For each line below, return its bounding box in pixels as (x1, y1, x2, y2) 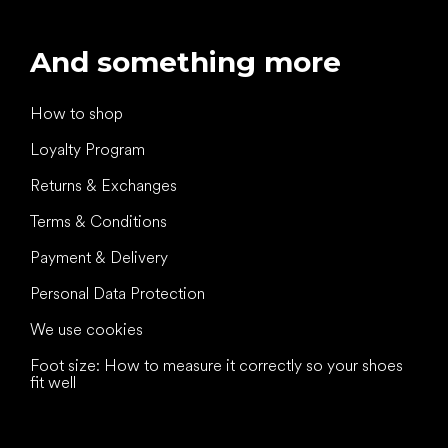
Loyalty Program (30, 139, 145, 159)
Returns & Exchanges (30, 175, 177, 195)
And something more (30, 44, 341, 79)
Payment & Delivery (30, 247, 168, 267)
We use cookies (30, 319, 143, 339)
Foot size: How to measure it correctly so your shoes (30, 355, 403, 375)
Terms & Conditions (30, 211, 167, 231)
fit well (30, 372, 76, 392)
